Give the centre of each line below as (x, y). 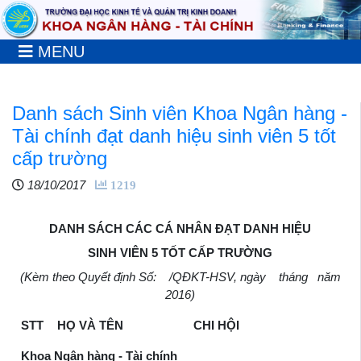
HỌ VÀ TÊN (90, 325)
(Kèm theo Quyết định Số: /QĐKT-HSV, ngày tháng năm (180, 276)
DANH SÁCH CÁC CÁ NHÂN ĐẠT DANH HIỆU (180, 228)
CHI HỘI (216, 325)
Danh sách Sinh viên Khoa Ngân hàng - (180, 113)
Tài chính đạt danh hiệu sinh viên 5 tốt (174, 135)
